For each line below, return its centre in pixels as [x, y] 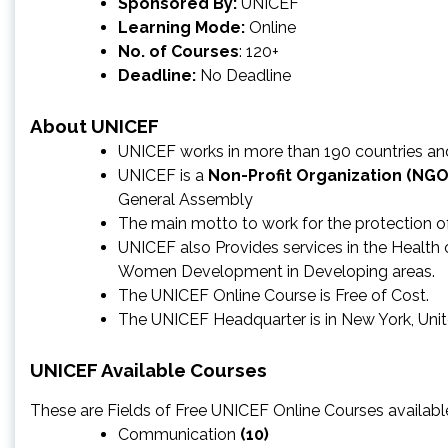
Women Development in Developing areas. [276, 271]
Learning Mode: [183, 27]
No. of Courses [178, 51]
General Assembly [185, 199]
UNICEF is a [163, 175]
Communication [179, 434]
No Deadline [245, 75]
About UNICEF [94, 125]
